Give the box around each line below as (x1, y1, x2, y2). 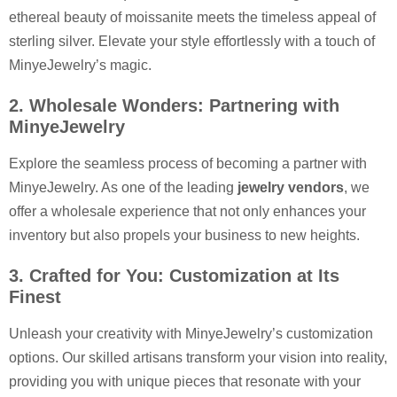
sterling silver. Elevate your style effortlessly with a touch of (9, 34, 375, 50)
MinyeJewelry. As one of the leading (9, 180, 237, 196)
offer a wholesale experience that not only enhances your (9, 204, 366, 220)
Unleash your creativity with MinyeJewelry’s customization (9, 326, 373, 342)
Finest (9, 287, 61, 307)
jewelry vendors (237, 180, 344, 196)
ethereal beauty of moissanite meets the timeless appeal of (9, 10, 376, 26)
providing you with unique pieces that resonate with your (9, 374, 361, 390)
